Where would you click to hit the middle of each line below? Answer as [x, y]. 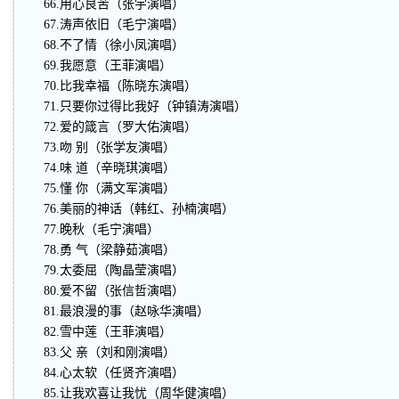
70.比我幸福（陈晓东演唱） [114, 86]
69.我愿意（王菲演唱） [102, 65]
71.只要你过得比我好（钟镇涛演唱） [139, 106]
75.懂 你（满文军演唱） [103, 188]
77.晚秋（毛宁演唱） [95, 229]
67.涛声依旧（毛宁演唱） [108, 24]
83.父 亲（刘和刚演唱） [103, 352]
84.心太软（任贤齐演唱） [108, 373]
